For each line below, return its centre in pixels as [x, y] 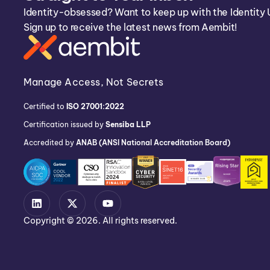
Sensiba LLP [128, 124]
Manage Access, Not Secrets [94, 82]
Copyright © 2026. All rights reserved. [100, 221]
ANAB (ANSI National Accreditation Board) [153, 142]
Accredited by [50, 142]
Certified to [45, 106]
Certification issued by [64, 124]
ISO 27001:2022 [95, 106]
